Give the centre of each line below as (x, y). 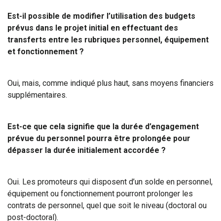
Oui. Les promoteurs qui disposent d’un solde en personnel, (110, 182)
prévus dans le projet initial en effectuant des (93, 28)
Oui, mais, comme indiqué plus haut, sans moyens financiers (110, 83)
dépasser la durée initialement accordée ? (87, 150)
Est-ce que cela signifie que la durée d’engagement (103, 127)
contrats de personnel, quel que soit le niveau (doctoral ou (107, 205)
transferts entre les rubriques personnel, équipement (108, 40)
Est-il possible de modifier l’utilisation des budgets (101, 16)
